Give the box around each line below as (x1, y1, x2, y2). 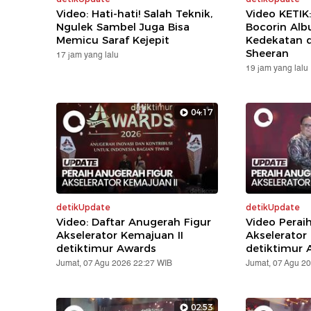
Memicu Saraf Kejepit (56, 33, 170, 47)
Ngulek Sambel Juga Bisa (56, 19, 190, 33)
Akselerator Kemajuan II (56, 228, 184, 242)
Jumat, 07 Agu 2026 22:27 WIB (56, 256, 173, 270)
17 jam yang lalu (56, 48, 119, 62)
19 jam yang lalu (245, 61, 308, 75)
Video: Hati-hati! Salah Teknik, (56, 6, 213, 20)
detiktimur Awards (56, 241, 157, 255)
